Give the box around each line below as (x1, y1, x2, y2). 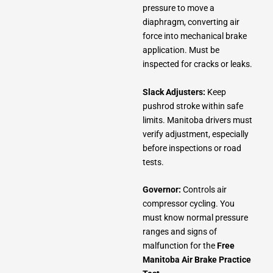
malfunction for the (143, 241, 217, 251)
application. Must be (143, 45, 219, 55)
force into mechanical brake (143, 31, 247, 41)
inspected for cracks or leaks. (143, 59, 252, 69)
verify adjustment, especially (143, 129, 249, 139)
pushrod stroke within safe (143, 101, 243, 111)
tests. (143, 157, 164, 167)
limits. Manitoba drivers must (143, 115, 252, 125)
